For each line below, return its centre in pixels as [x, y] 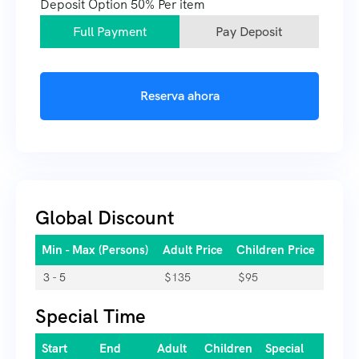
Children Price [276, 250]
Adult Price [193, 250]
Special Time [91, 317]
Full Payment [110, 32]
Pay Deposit [249, 32]
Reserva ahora [179, 96]
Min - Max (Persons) [95, 250]
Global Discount [105, 218]
